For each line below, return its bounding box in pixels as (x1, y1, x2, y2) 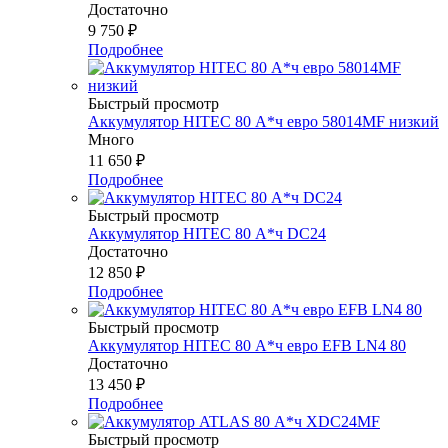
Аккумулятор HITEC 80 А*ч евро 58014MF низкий (88, 112, 439, 130)
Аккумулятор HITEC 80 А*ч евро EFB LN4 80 (88, 336, 406, 354)
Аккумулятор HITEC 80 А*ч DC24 (88, 224, 326, 242)
